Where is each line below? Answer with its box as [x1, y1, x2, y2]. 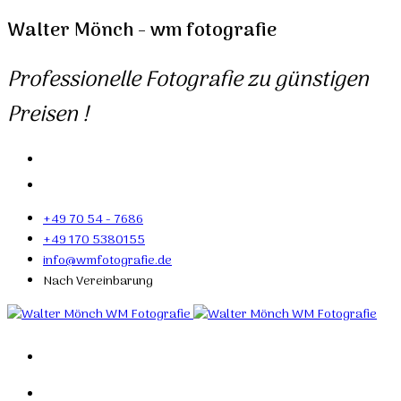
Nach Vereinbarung [43, 270, 153, 292]
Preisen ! [7, 97, 89, 132]
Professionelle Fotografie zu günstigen [7, 62, 369, 98]
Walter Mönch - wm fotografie [7, 15, 277, 47]
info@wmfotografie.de [43, 250, 172, 271]
